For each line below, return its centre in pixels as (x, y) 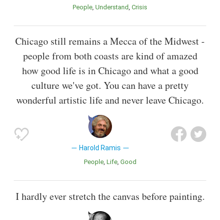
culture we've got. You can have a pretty (110, 85)
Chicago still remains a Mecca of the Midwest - (110, 41)
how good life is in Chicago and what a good (110, 71)
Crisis (141, 7)
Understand (114, 7)
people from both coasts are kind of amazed (110, 56)
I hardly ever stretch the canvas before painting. (110, 196)
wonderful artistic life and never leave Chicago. (110, 100)
